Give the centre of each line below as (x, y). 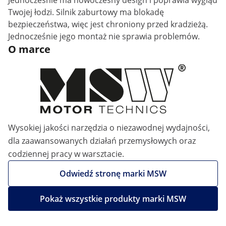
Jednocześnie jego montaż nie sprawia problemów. (104, 36)
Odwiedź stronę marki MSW (113, 174)
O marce (29, 49)
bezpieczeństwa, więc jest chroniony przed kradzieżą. (108, 24)
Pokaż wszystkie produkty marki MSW (113, 199)
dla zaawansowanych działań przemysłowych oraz (102, 141)
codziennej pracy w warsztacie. (66, 154)
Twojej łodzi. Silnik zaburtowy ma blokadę (86, 12)
